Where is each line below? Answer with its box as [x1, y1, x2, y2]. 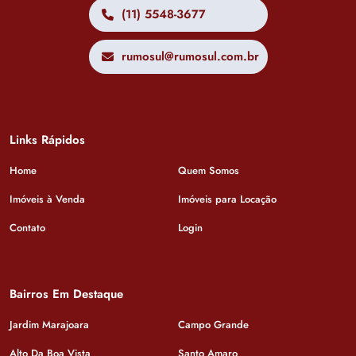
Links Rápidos [10, 130, 85, 149]
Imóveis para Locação [178, 191, 277, 207]
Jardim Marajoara [10, 316, 89, 332]
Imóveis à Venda [10, 191, 85, 207]
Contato [10, 219, 45, 235]
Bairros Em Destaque [10, 284, 123, 303]
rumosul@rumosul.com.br [121, 47, 259, 65]
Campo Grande [178, 316, 249, 332]
